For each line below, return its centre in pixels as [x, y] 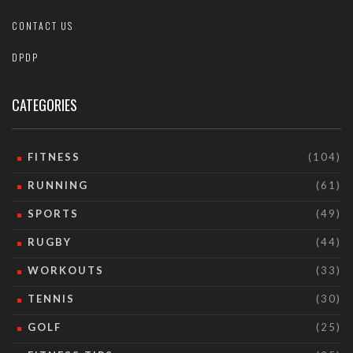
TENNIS [51, 299]
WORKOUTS [66, 271]
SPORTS [53, 214]
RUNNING [58, 186]
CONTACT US [43, 26]
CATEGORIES [45, 105]
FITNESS [54, 157]
